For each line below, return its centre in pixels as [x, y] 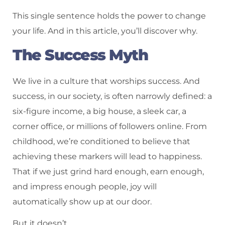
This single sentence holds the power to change [109, 16]
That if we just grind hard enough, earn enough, [108, 171]
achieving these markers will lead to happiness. [107, 156]
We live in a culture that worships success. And [106, 81]
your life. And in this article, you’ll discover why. [105, 31]
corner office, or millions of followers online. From [110, 126]
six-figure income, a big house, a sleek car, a [99, 111]
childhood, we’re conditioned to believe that [101, 141]
